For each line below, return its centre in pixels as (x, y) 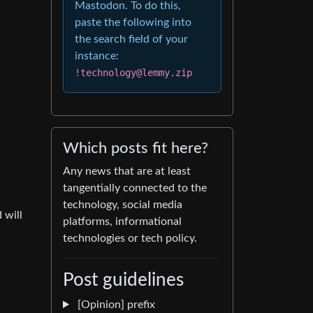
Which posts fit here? (136, 148)
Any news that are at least (127, 171)
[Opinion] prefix (115, 305)
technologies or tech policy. (130, 238)
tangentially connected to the (135, 188)
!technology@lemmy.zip (133, 73)
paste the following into (133, 22)
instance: (97, 56)
